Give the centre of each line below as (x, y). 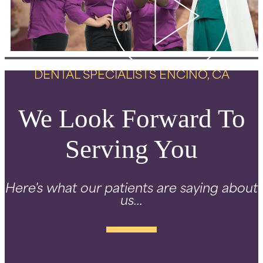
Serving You (131, 149)
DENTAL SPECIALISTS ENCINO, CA (131, 76)
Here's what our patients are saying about (131, 189)
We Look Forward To (131, 118)
